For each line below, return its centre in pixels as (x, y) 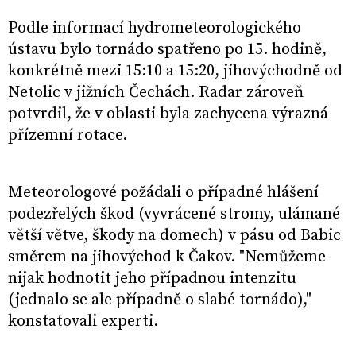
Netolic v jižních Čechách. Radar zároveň (156, 93)
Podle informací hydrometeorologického (155, 29)
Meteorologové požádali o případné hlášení (163, 193)
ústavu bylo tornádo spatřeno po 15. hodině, (167, 50)
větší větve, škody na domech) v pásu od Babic (174, 236)
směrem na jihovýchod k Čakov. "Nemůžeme (167, 257)
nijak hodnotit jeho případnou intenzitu (152, 279)
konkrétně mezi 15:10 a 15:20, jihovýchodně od (175, 72)
